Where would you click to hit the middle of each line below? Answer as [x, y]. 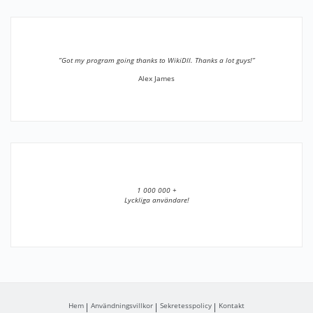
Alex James [156, 78]
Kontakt [232, 305]
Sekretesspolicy [186, 305]
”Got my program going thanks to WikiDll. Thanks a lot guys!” [156, 60]
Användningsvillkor [122, 305]
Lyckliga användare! [156, 200]
